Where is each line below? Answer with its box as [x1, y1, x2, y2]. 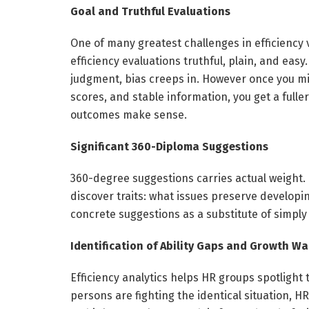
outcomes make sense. [70, 108, 187, 121]
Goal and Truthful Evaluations [70, 4, 230, 18]
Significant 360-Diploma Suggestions [70, 139, 268, 153]
